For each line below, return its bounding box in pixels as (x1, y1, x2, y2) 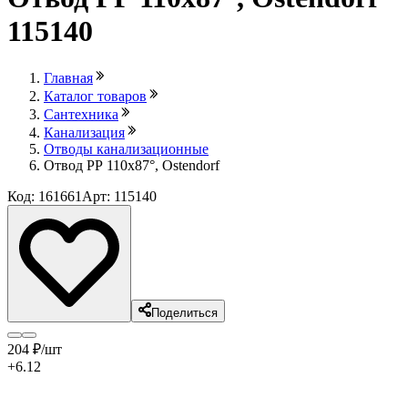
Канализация (44, 124, 125, 140)
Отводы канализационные (44, 140, 209, 157)
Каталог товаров (44, 87, 147, 104)
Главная (44, 69, 93, 86)
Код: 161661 (7, 188, 82, 204)
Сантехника (44, 106, 118, 122)
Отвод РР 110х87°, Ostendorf (44, 157, 219, 173)
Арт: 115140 (82, 188, 157, 204)
